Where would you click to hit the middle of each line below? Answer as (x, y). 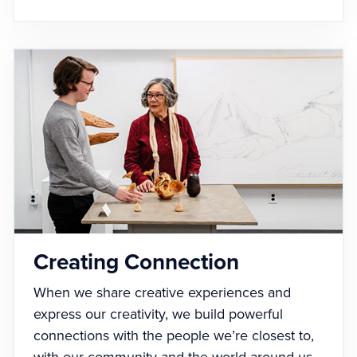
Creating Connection (136, 263)
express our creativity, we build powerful (158, 314)
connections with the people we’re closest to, (174, 336)
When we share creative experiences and (162, 293)
